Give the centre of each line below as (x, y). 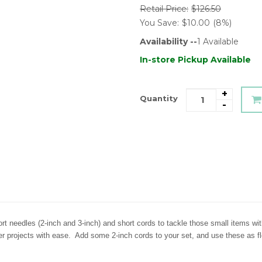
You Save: (159, 23)
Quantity (159, 98)
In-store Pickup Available (195, 60)
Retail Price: (164, 9)
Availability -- (168, 42)
